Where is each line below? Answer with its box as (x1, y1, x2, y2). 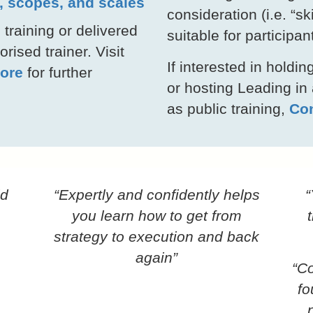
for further (23, 64, 92, 80)
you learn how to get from (71, 207, 242, 224)
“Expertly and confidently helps (53, 186, 260, 203)
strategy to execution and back (54, 228, 259, 245)
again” (136, 249, 177, 265)
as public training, (167, 100, 289, 117)
